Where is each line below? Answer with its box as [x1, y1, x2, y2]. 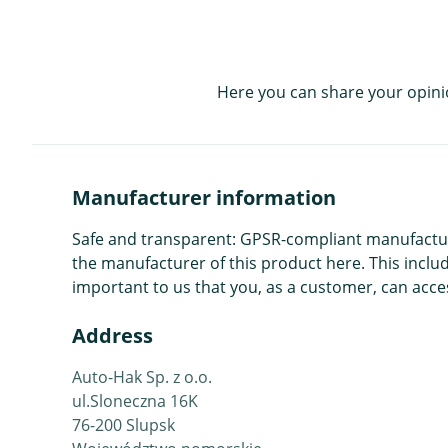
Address [72, 321, 153, 349]
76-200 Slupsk [72, 413, 175, 436]
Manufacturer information [72, 183, 336, 211]
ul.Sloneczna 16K [72, 389, 198, 412]
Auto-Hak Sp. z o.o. [72, 365, 212, 388]
